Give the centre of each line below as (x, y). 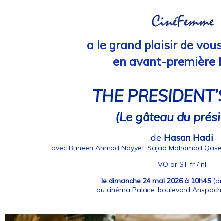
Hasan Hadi (188, 137)
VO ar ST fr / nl (182, 164)
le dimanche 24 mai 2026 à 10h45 (156, 180)
